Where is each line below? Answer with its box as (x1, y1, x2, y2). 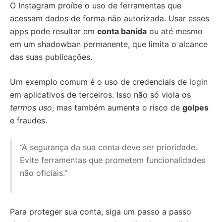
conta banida (97, 26, 147, 36)
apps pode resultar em (10, 26, 97, 36)
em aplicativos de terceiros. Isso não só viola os (10, 90, 191, 100)
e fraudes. (10, 115, 47, 125)
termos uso (10, 103, 52, 112)
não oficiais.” (20, 168, 67, 178)
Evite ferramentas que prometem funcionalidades (20, 155, 205, 165)
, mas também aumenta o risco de (52, 103, 182, 112)
